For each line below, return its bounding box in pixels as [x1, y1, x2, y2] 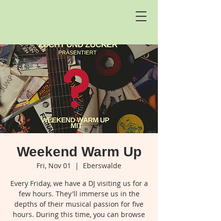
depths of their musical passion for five [14, 199, 144, 209]
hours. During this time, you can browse [13, 210, 145, 219]
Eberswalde [83, 161, 121, 170]
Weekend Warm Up [16, 144, 142, 159]
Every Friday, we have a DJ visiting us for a [10, 179, 148, 188]
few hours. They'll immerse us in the [18, 189, 140, 198]
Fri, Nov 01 [37, 161, 71, 170]
